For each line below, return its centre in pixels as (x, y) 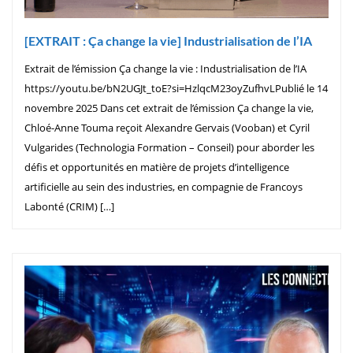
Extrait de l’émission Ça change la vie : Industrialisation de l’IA (165, 68)
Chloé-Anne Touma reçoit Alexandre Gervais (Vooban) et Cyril (167, 127)
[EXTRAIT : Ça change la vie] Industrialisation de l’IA (168, 40)
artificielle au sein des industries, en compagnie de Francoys (163, 186)
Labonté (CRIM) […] (69, 206)
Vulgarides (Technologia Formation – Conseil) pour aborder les (169, 147)
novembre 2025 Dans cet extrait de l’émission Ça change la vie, (169, 108)
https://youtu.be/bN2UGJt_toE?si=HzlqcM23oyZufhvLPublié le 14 (176, 88)
